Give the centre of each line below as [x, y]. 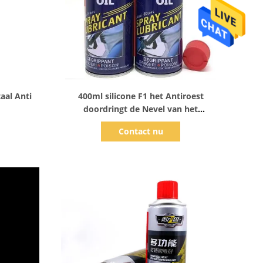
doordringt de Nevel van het [141, 109]
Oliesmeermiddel [141, 122]
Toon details [139, 89]
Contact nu [141, 131]
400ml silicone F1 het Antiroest [141, 96]
